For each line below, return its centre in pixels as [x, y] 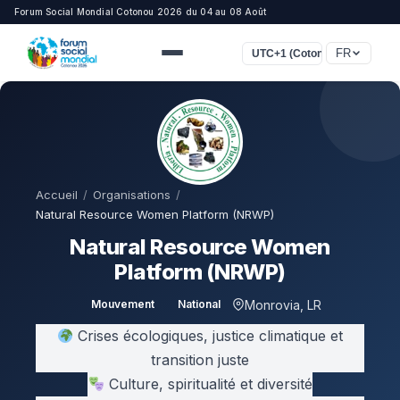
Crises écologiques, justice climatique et [208, 336]
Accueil [57, 195]
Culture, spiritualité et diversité [208, 384]
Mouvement [122, 304]
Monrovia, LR [283, 304]
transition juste [200, 360]
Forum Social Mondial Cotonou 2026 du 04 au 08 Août [140, 12]
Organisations [132, 195]
